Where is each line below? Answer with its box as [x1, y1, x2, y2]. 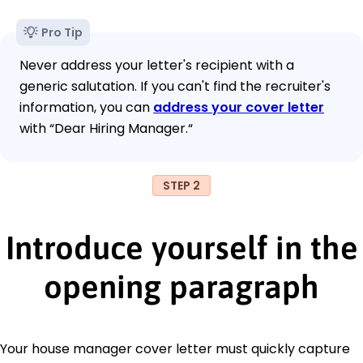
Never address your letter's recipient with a [19, 55, 294, 75]
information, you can [19, 97, 153, 117]
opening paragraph [44, 267, 319, 305]
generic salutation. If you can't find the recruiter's [19, 76, 331, 96]
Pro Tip [41, 23, 83, 41]
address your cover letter [153, 97, 324, 117]
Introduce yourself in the [5, 228, 358, 266]
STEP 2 [163, 177, 200, 194]
